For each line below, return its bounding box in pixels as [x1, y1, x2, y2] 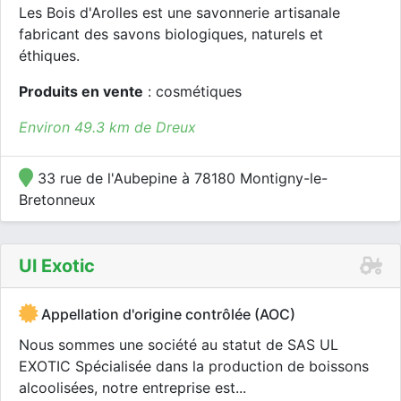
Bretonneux [19, 191, 96, 209]
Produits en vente [19, 82, 143, 100]
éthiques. [19, 47, 80, 64]
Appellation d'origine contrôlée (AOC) [38, 305, 295, 323]
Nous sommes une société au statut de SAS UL [19, 336, 338, 354]
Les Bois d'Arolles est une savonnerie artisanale [19, 4, 340, 21]
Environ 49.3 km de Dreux [19, 118, 196, 136]
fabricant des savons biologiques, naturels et [19, 25, 323, 43]
